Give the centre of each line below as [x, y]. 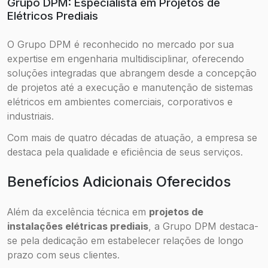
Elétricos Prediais [53, 16]
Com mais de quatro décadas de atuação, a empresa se [132, 137]
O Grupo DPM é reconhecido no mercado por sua [121, 44]
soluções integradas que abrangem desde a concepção [132, 73]
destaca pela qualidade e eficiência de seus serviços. [125, 152]
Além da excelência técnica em [78, 211]
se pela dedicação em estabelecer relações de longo [125, 240]
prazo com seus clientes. [63, 255]
